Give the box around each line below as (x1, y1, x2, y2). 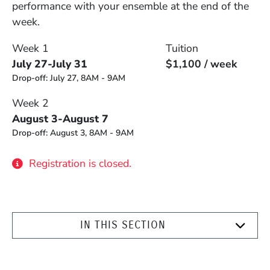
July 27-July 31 (12, 56, 87, 71)
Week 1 (12, 40, 49, 55)
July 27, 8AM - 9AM (50, 72, 125, 84)
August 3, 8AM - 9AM (50, 127, 134, 139)
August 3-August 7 (12, 111, 108, 126)
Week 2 (12, 95, 49, 110)
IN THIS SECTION (80, 218, 166, 231)
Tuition (165, 40, 198, 55)
